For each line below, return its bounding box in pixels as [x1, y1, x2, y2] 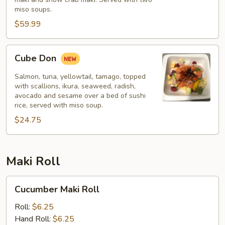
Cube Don [15, 52, 59, 65]
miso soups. [15, 5, 52, 14]
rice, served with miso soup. [15, 100, 103, 110]
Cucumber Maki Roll [15, 183, 99, 195]
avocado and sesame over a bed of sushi [15, 91, 146, 100]
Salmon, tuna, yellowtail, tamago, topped [15, 72, 146, 81]
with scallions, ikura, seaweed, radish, [15, 81, 136, 91]
